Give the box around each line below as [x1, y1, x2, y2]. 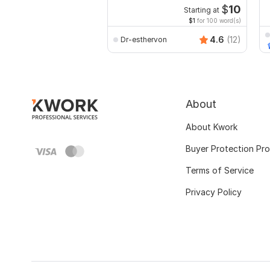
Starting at [183, 6, 219, 15]
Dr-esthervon [121, 34, 167, 44]
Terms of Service [186, 165, 254, 176]
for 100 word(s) [195, 17, 241, 25]
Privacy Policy [186, 187, 242, 198]
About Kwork [186, 122, 237, 133]
